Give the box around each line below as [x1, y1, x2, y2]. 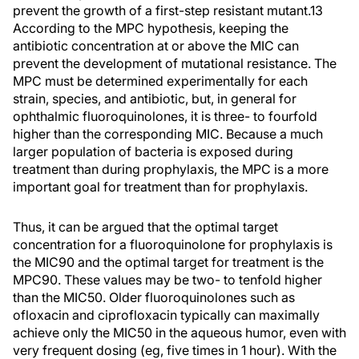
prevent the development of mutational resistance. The [13, 55, 337, 71]
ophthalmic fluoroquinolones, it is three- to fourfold [13, 108, 317, 124]
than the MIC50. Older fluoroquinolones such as [13, 289, 295, 305]
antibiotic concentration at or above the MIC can [13, 38, 299, 54]
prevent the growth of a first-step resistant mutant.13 [13, 2, 323, 18]
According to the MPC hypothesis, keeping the [13, 20, 288, 36]
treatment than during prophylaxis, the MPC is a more [13, 161, 329, 177]
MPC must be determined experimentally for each [13, 73, 308, 89]
